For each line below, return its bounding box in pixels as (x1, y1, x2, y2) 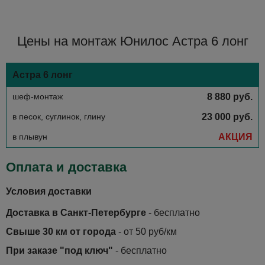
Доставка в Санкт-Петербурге (6, 207, 146, 218)
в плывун (12, 131, 47, 141)
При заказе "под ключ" (6, 245, 113, 256)
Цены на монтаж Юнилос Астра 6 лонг (17, 33, 248, 49)
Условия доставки (6, 186, 92, 196)
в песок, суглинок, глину (12, 111, 105, 121)
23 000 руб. (202, 111, 253, 122)
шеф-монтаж (12, 91, 63, 101)
